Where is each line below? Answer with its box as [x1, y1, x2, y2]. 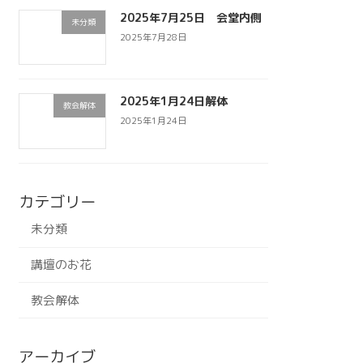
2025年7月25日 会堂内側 [119, 10, 262, 26]
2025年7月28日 [119, 30, 186, 44]
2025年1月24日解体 [119, 93, 228, 109]
